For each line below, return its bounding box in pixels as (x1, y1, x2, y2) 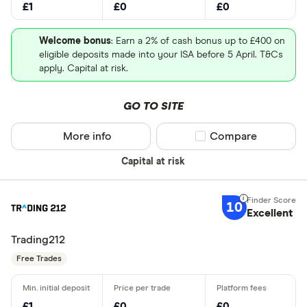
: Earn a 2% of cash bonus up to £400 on (111, 36, 285, 46)
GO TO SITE (123, 100, 184, 112)
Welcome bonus (39, 36, 111, 46)
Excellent (246, 208, 293, 219)
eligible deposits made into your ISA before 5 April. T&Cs (39, 49, 283, 60)
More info (63, 130, 112, 142)
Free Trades (16, 255, 62, 264)
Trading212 (11, 234, 65, 245)
